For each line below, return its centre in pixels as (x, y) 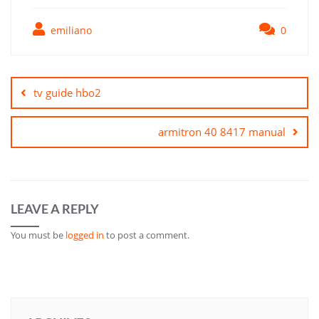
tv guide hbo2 (67, 92)
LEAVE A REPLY (55, 208)
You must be (38, 235)
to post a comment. (147, 235)
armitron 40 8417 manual (222, 131)
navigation (51, 82)
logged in (85, 235)
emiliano (70, 30)
